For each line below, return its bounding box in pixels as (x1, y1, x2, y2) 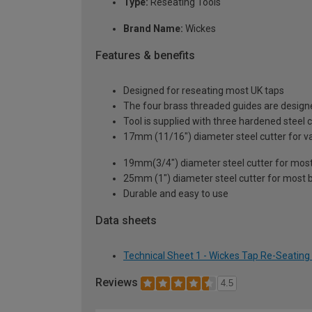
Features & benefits (95, 49, 195, 63)
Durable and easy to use (123, 187, 228, 199)
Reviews (95, 275, 141, 289)
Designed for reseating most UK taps (123, 84, 284, 96)
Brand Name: (123, 23, 183, 35)
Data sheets (95, 213, 157, 227)
